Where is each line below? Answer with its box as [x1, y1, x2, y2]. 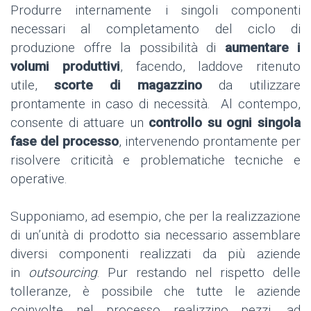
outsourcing [28, 264, 97, 280]
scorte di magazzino [54, 76, 202, 93]
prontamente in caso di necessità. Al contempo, [10, 95, 301, 112]
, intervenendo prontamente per [119, 133, 301, 149]
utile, [10, 76, 54, 93]
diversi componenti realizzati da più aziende [10, 245, 301, 262]
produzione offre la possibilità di [10, 39, 225, 56]
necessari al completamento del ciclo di [10, 20, 301, 37]
